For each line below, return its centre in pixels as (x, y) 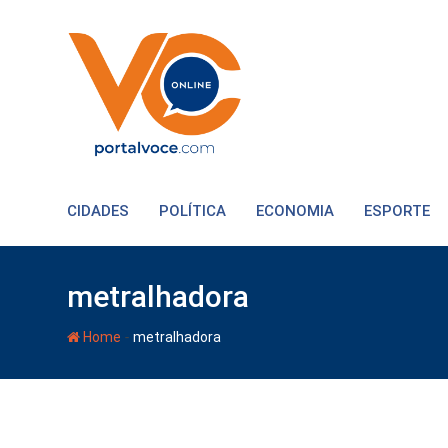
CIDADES (98, 211)
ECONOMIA (295, 211)
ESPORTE (397, 211)
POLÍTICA (192, 211)
